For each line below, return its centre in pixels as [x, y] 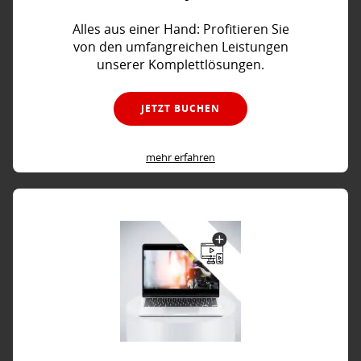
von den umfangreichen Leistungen [180, 47]
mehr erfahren [180, 157]
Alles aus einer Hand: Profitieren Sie [180, 29]
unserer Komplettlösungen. [180, 65]
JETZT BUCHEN [180, 108]
